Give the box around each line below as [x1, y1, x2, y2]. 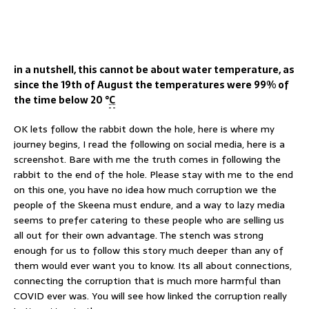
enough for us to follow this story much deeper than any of [14, 242, 283, 258]
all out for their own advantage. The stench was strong [14, 227, 263, 243]
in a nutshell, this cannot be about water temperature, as [14, 61, 295, 77]
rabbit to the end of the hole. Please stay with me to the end [14, 166, 293, 182]
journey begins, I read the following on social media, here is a [14, 136, 285, 152]
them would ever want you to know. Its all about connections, [14, 257, 292, 273]
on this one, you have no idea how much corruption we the [14, 181, 277, 197]
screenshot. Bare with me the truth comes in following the [14, 151, 281, 167]
